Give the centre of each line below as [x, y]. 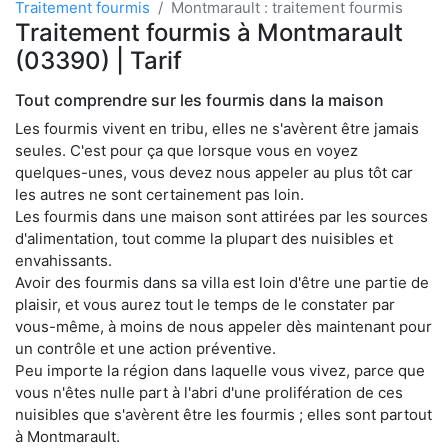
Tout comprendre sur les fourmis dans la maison [199, 99]
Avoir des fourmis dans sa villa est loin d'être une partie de [222, 282]
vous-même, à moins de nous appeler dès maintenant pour [223, 326]
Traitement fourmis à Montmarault [209, 32]
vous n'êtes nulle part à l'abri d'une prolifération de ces [209, 392]
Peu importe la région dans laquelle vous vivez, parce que [220, 370]
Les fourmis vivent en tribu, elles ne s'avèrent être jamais [217, 128]
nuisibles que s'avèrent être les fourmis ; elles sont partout [223, 414]
